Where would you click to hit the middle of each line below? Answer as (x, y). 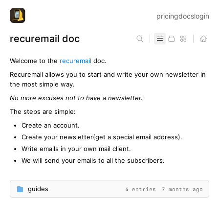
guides (38, 189)
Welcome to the (35, 61)
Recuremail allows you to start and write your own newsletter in (108, 74)
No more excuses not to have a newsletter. (76, 98)
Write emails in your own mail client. (76, 149)
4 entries (141, 189)
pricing (167, 16)
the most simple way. (42, 84)
